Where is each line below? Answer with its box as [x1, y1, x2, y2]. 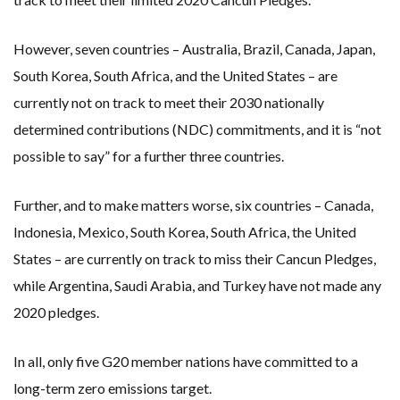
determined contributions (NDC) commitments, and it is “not [13, 121, 381, 138]
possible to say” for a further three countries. [13, 147, 284, 165]
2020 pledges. [13, 304, 99, 321]
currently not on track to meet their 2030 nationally [13, 94, 324, 112]
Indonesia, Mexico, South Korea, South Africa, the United [13, 223, 356, 241]
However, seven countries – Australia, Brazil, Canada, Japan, [13, 40, 375, 58]
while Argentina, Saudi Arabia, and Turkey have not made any [13, 277, 381, 295]
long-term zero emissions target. [13, 379, 212, 397]
